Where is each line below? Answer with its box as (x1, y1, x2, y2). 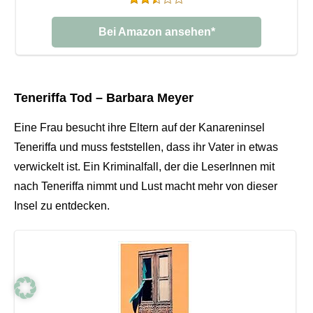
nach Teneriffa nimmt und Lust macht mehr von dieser (14, 180, 277, 192)
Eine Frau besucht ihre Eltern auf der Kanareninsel (14, 121, 265, 133)
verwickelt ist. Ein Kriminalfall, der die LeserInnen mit (14, 160, 275, 173)
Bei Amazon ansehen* (98, 25, 215, 38)
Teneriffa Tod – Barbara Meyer (14, 90, 194, 105)
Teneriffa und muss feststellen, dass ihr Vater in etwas (14, 140, 278, 153)
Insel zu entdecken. (14, 199, 110, 212)
